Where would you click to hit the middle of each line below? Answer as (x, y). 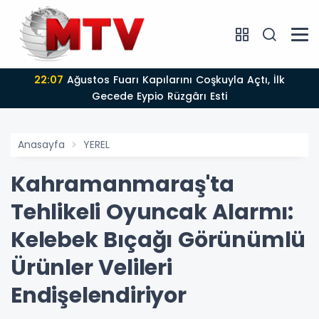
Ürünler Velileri (91, 268)
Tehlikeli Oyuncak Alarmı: (152, 213)
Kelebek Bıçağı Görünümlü (158, 240)
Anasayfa (41, 145)
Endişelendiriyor (99, 296)
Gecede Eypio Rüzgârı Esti (159, 96)
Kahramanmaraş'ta (122, 185)
